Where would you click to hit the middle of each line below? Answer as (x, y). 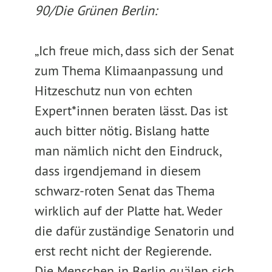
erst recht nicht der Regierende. (131, 251)
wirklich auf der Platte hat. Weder (128, 211)
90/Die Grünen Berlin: (97, 10)
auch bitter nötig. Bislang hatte (122, 131)
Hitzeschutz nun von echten (113, 90)
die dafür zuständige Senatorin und (134, 231)
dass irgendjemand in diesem (117, 171)
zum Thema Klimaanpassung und (129, 70)
